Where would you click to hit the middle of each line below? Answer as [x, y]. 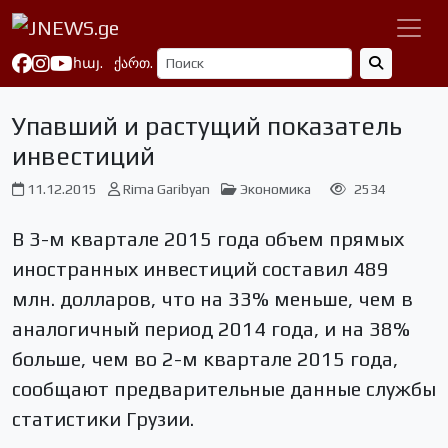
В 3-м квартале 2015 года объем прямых [208, 238]
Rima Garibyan [166, 189]
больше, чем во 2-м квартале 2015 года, [205, 358]
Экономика [275, 189]
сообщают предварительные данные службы [224, 388]
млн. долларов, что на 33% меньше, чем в [212, 298]
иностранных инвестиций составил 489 [200, 268]
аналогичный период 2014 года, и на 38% [211, 328]
